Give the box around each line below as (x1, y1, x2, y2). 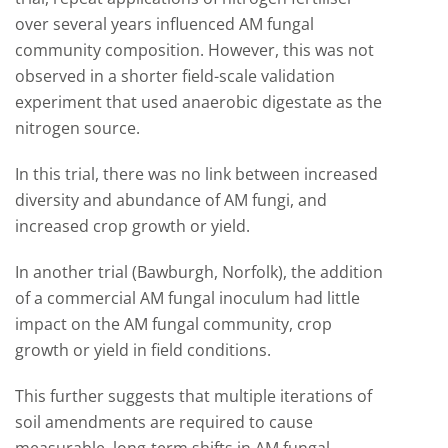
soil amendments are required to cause (15, 411, 313, 433)
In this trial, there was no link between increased (15, 163, 378, 185)
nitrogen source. (15, 117, 140, 139)
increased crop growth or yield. (15, 215, 250, 237)
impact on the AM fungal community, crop (15, 313, 332, 335)
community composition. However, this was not (15, 39, 374, 61)
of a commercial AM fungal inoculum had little (15, 287, 360, 309)
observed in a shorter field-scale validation (15, 65, 335, 87)
